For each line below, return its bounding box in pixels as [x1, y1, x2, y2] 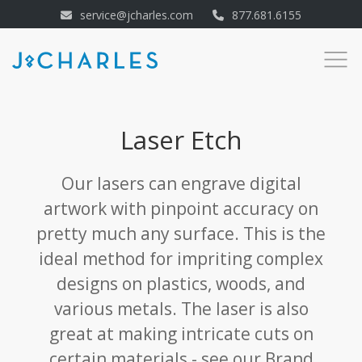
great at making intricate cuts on [48, 322, 314, 345]
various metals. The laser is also [53, 297, 309, 320]
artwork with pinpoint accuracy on [44, 196, 318, 220]
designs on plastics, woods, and [57, 271, 305, 295]
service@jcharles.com [80, 6, 193, 23]
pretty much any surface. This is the [36, 221, 326, 245]
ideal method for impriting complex [39, 246, 323, 270]
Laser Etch [120, 122, 242, 157]
